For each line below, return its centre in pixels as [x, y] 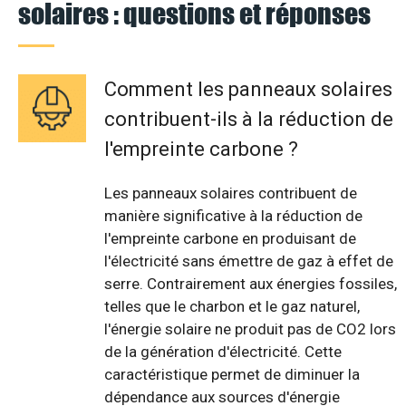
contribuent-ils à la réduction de [249, 120]
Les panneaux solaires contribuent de [231, 193]
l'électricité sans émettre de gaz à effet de [249, 261]
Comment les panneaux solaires [248, 90]
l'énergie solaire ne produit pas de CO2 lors [250, 329]
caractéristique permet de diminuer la [232, 375]
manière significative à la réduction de [233, 216]
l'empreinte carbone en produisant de [230, 239]
